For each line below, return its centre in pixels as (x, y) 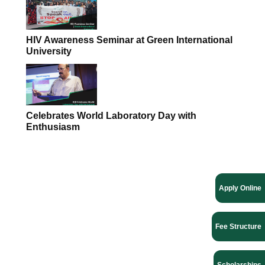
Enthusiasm (53, 127)
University (49, 51)
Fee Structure (238, 227)
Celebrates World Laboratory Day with (111, 116)
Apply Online (240, 188)
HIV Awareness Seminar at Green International (129, 40)
